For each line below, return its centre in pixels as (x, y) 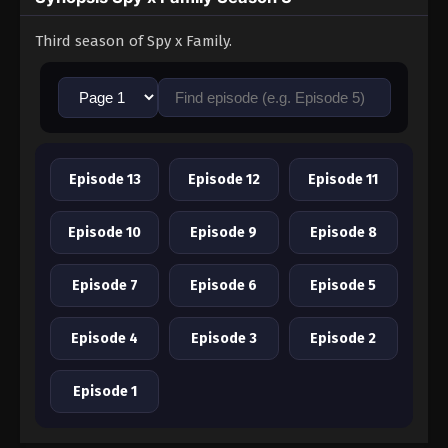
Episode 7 (104, 286)
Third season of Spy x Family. (133, 41)
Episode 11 (343, 180)
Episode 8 (343, 233)
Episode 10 (105, 233)
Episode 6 (224, 286)
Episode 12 (223, 180)
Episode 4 (105, 339)
